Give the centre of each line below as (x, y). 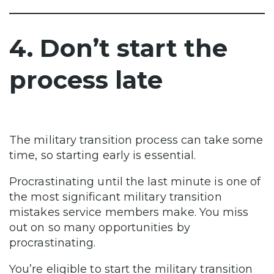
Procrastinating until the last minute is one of (135, 181)
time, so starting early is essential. (103, 155)
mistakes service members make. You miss (129, 212)
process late (86, 80)
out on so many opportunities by (100, 227)
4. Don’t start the (118, 48)
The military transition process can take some (136, 140)
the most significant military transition (116, 197)
